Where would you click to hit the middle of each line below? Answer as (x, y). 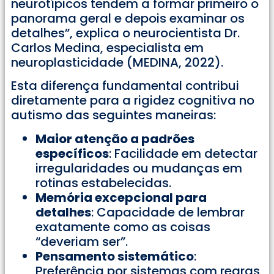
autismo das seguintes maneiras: (113, 115)
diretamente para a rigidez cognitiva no (133, 101)
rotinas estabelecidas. (103, 183)
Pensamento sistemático (115, 256)
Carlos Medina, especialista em (107, 48)
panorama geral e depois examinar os (128, 19)
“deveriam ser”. (82, 241)
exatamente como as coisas (123, 227)
